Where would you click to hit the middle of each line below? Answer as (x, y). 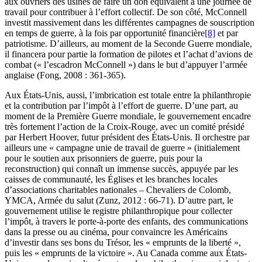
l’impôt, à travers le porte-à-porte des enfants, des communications (126, 221)
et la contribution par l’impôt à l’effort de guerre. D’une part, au (121, 105)
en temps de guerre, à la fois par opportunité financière (105, 33)
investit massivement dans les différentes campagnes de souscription (130, 22)
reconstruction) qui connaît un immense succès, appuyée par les (121, 168)
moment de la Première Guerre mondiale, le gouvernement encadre (128, 116)
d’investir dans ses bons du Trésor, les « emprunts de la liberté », (123, 242)
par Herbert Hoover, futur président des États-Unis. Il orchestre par (127, 137)
